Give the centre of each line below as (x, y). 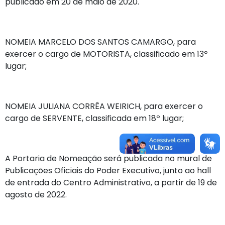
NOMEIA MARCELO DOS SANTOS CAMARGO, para (100, 42)
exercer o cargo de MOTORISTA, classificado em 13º (106, 54)
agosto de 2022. (36, 194)
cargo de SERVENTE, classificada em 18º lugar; (94, 118)
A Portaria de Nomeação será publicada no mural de (108, 158)
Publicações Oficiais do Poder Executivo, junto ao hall (108, 170)
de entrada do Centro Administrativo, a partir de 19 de (111, 182)
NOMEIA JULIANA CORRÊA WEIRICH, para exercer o (104, 106)
